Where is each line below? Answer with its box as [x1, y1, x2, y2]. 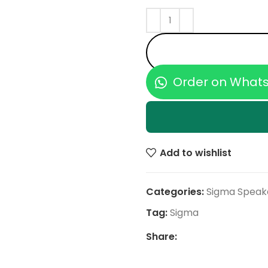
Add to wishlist [160, 145, 232, 160]
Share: [146, 230, 177, 243]
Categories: [146, 185, 204, 199]
